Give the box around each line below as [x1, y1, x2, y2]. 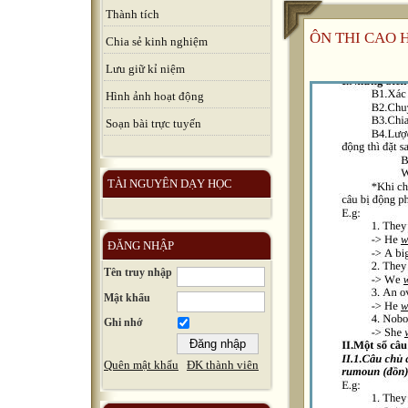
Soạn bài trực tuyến [106, 117, 201, 130]
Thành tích [106, 7, 159, 21]
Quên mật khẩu [104, 358, 178, 372]
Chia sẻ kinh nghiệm [106, 35, 208, 48]
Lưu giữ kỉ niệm [106, 62, 185, 76]
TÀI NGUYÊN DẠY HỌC [107, 177, 232, 190]
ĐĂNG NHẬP [107, 239, 174, 252]
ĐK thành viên [187, 358, 259, 372]
